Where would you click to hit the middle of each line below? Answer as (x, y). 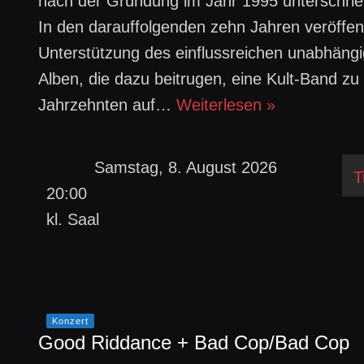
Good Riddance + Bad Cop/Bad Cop (194, 342)
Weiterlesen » (226, 105)
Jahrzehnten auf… (108, 105)
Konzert (71, 321)
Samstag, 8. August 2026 (186, 167)
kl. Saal (73, 219)
